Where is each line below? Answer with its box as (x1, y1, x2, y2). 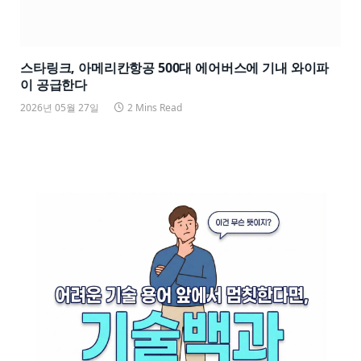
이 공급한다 (20, 75, 88, 93)
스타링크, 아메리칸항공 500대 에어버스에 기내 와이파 (20, 58, 330, 77)
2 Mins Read (127, 100, 182, 114)
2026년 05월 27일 (20, 100, 99, 114)
